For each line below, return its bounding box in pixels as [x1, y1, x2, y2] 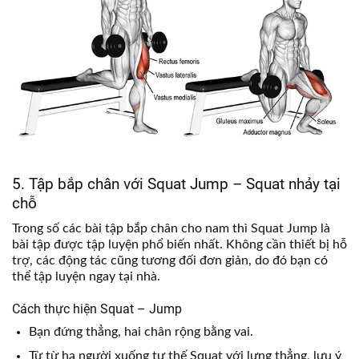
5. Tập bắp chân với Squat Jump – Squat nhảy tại [12, 174, 341, 193]
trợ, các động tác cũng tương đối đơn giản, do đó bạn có [12, 254, 328, 268]
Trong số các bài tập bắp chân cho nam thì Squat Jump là [12, 222, 330, 236]
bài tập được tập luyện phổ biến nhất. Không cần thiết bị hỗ [12, 238, 347, 252]
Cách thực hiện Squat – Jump [12, 301, 182, 317]
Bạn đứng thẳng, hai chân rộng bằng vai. [28, 325, 253, 339]
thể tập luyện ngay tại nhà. [12, 270, 160, 284]
